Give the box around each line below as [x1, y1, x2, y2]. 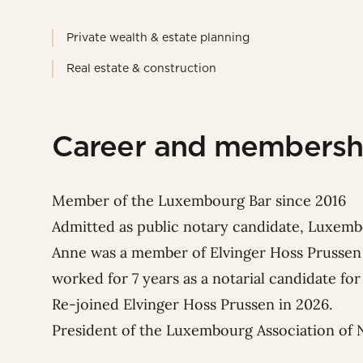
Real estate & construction [66, 62, 216, 75]
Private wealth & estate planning [66, 31, 250, 45]
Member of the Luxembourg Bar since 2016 [52, 191, 346, 211]
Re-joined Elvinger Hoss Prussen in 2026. [52, 295, 332, 314]
